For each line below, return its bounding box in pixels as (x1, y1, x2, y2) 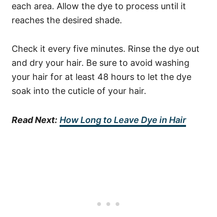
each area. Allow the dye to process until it (12, 1, 186, 11)
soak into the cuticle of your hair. (12, 86, 146, 96)
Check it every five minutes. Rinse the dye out (12, 44, 200, 54)
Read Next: (12, 115, 57, 125)
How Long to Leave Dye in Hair (60, 115, 186, 125)
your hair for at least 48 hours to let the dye (12, 72, 191, 82)
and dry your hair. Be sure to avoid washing (12, 58, 189, 68)
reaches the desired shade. (12, 15, 122, 25)
